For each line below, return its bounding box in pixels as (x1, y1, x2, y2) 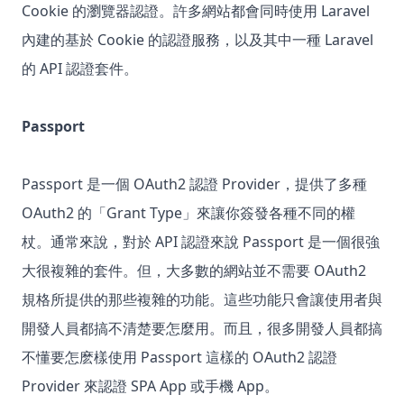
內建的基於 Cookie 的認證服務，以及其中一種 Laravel (22, 30, 373, 50)
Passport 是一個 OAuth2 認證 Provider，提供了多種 (22, 174, 367, 195)
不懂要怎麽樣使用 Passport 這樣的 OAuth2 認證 (22, 347, 337, 368)
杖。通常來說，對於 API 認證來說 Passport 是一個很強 (22, 232, 380, 252)
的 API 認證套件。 (22, 59, 138, 79)
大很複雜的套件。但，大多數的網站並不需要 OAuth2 (22, 261, 366, 281)
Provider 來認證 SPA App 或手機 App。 (22, 376, 279, 397)
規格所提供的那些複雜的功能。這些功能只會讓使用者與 (22, 289, 382, 310)
